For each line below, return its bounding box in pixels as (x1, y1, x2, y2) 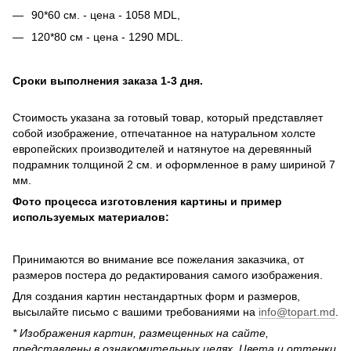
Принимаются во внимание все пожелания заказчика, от (13, 252, 304, 266)
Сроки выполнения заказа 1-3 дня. (13, 74, 203, 87)
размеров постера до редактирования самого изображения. (13, 268, 323, 281)
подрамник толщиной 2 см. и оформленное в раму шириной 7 (13, 157, 335, 171)
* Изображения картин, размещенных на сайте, (13, 326, 269, 339)
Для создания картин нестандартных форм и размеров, (13, 289, 300, 302)
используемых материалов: (13, 210, 169, 223)
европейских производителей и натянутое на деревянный (13, 142, 312, 155)
